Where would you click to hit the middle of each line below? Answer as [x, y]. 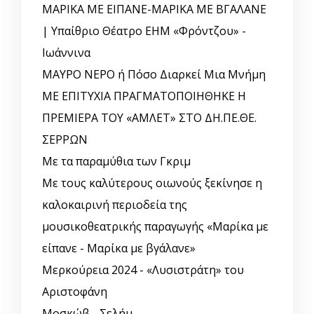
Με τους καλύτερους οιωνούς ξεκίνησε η [152, 183]
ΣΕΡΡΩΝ [65, 140]
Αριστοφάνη [75, 292]
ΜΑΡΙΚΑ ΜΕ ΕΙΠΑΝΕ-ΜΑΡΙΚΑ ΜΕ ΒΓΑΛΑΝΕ [154, 9]
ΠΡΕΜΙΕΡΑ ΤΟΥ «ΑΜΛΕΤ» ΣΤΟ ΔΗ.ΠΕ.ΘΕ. [149, 118]
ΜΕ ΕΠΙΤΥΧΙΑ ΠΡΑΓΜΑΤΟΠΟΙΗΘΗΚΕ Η [144, 96]
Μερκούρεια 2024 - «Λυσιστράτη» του [143, 270]
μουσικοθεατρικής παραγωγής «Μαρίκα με [155, 227]
